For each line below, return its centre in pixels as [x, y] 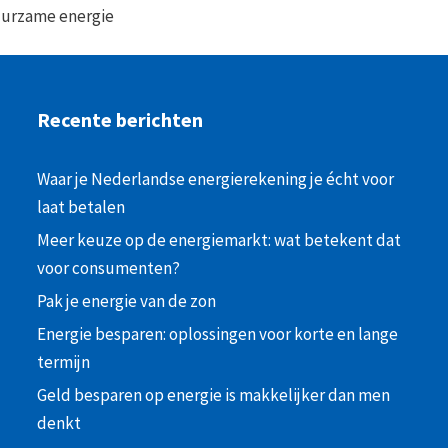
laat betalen [81, 207]
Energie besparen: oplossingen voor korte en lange [218, 334]
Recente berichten [120, 120]
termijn [65, 362]
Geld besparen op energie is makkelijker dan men [214, 395]
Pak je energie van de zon [127, 301]
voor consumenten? [109, 268]
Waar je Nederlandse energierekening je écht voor [216, 179]
